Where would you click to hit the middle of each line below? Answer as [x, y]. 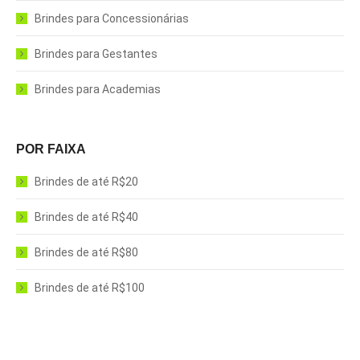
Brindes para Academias [98, 89]
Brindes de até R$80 [86, 252]
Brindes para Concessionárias [112, 18]
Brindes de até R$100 [90, 288]
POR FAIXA [51, 149]
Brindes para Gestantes [96, 54]
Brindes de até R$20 [86, 182]
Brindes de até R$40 [86, 217]
